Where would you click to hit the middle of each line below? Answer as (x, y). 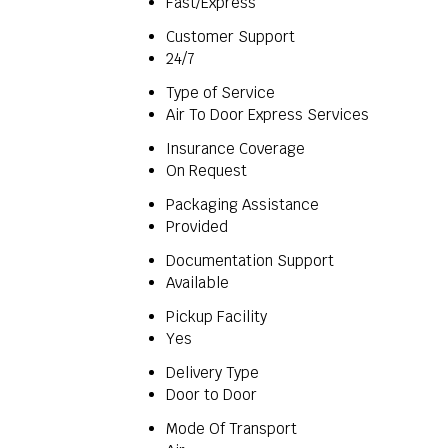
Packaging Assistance (242, 204)
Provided (197, 226)
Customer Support (230, 36)
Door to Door (211, 394)
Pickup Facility (216, 316)
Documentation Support (250, 260)
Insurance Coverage (235, 148)
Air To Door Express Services (267, 114)
